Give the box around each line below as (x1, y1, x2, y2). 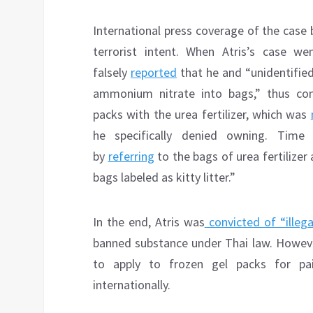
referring (108, 148, 154, 165)
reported (131, 64, 177, 81)
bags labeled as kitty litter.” (93, 169, 235, 186)
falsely (93, 64, 131, 81)
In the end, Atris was (93, 214, 205, 231)
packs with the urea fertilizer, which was (93, 106, 311, 123)
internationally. (93, 277, 170, 293)
